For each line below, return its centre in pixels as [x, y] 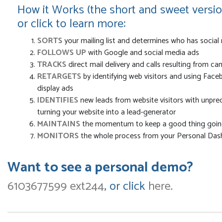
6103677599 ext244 [56, 187]
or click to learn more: [72, 24]
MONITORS [59, 136]
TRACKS [53, 65]
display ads [55, 89]
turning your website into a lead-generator [107, 112]
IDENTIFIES [58, 101]
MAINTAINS [60, 124]
